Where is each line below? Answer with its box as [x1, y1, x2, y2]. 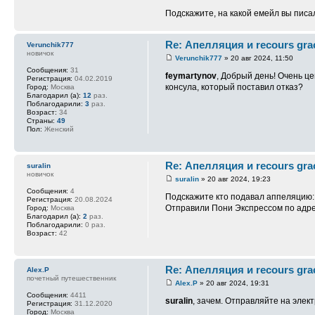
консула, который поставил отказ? [165, 82, 304, 93]
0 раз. [83, 220, 105, 229]
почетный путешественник [27, 274, 116, 282]
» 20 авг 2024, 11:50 [222, 54, 294, 63]
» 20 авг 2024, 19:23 [199, 175, 271, 184]
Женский [42, 124, 74, 133]
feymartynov [165, 71, 217, 82]
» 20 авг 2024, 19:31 [198, 279, 270, 288]
